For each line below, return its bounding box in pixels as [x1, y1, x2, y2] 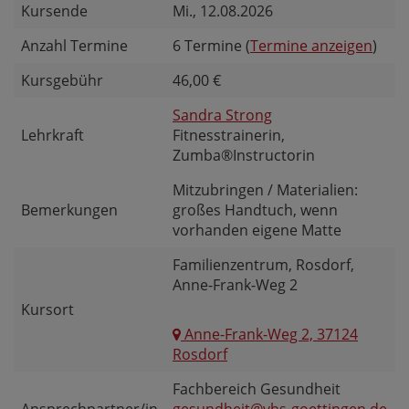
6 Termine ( [173, 36, 250, 56]
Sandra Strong [173, 105, 272, 125]
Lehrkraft [21, 125, 84, 145]
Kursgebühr [21, 70, 103, 90]
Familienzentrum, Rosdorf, [173, 255, 354, 275]
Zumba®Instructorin [173, 145, 315, 165]
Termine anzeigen [250, 36, 372, 56]
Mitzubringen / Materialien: [173, 180, 358, 200]
